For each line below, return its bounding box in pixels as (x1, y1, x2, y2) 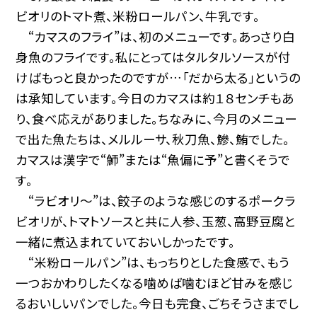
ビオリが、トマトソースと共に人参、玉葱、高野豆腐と (16, 212, 296, 230)
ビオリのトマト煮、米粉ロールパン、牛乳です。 (16, 6, 260, 25)
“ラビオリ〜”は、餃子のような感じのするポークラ (16, 191, 296, 209)
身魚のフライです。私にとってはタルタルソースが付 (16, 47, 292, 66)
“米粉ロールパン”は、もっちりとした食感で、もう (16, 253, 290, 271)
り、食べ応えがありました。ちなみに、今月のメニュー (16, 109, 298, 127)
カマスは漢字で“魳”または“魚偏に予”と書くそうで (16, 150, 291, 168)
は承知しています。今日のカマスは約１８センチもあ (16, 88, 294, 107)
